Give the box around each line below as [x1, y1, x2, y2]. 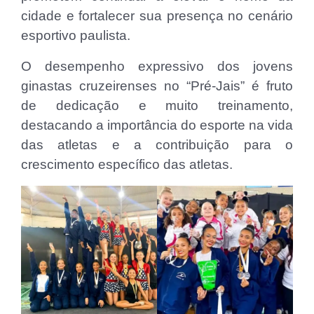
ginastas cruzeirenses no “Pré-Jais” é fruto [21, 78, 293, 93]
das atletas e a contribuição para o [21, 137, 293, 152]
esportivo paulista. [21, 27, 130, 43]
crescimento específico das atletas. [21, 156, 233, 172]
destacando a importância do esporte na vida [21, 117, 293, 132]
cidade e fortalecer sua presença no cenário [21, 8, 293, 23]
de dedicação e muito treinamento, [21, 97, 293, 113]
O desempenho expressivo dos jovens [21, 58, 293, 74]
